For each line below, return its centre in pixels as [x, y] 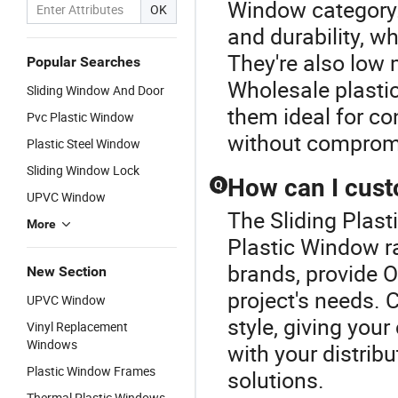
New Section [67, 271]
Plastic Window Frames [91, 371]
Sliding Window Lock [83, 170]
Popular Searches [84, 62]
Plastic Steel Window [84, 143]
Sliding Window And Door [96, 90]
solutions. [276, 380]
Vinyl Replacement [77, 326]
